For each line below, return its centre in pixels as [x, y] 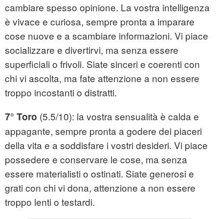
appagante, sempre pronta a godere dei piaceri [103, 131]
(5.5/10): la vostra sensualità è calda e [118, 116]
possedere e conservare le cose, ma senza [96, 159]
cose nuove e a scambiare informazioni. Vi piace [107, 36]
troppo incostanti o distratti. [61, 92]
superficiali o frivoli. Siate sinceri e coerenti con [102, 64]
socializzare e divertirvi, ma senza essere [92, 50]
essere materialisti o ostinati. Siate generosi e [99, 174]
